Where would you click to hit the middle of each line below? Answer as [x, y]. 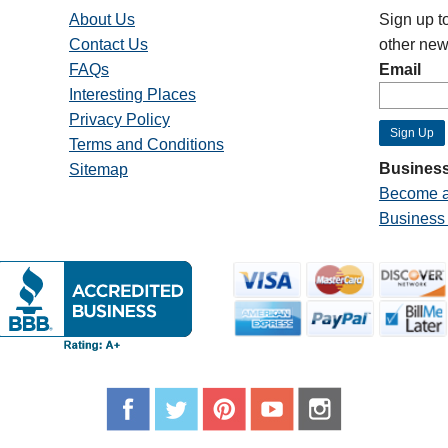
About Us [101, 19]
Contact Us [108, 44]
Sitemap [98, 169]
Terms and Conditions [146, 144]
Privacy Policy [119, 119]
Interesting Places [132, 94]
